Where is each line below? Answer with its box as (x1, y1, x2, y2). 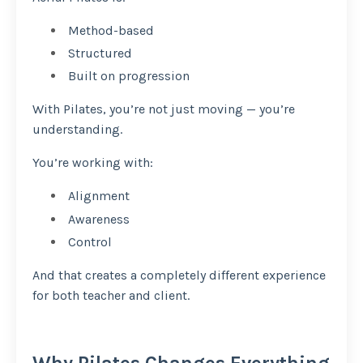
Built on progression (65, 68, 190, 84)
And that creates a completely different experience (32, 267, 326, 283)
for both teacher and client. (32, 287, 190, 303)
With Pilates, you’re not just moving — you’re (32, 101, 295, 117)
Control (65, 233, 112, 250)
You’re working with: (32, 155, 153, 171)
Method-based (65, 22, 154, 38)
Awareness (65, 211, 130, 227)
